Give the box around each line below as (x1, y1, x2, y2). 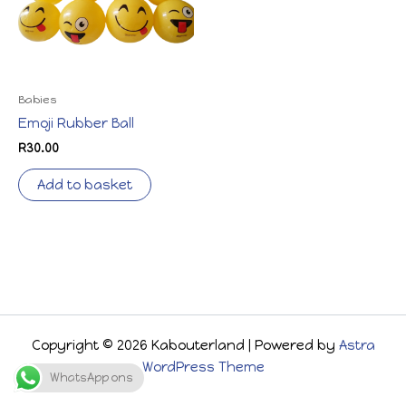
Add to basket (37, 176, 132, 193)
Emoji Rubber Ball (18, 114, 134, 131)
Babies (18, 92, 56, 106)
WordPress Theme (141, 359, 265, 375)
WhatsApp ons (50, 371, 133, 384)
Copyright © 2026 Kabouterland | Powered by (31, 337, 339, 353)
